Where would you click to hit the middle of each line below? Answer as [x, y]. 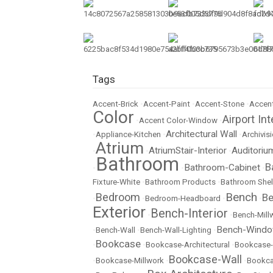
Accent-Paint [167, 104]
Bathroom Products [180, 182]
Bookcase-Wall [205, 259]
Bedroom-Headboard [183, 198]
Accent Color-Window [178, 120]
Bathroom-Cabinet [222, 168]
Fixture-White [116, 182]
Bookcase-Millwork [130, 261]
